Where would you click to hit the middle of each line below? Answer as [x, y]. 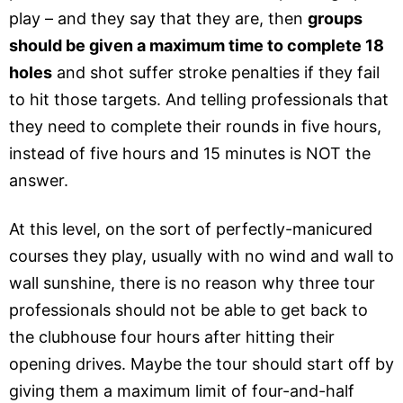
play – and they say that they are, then [158, 19]
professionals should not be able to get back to [188, 310]
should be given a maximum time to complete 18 [197, 46]
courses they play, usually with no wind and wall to [201, 256]
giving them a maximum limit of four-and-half [182, 391]
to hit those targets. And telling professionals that [199, 100]
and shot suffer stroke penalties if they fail [216, 73]
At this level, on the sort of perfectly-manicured [191, 229]
